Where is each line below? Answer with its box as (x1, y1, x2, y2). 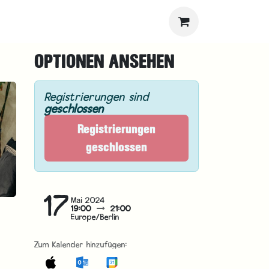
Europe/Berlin (71, 211, 119, 222)
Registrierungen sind (44, 88, 149, 104)
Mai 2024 (71, 194, 105, 205)
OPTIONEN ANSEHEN (34, 50, 175, 73)
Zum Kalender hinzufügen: (34, 238, 127, 250)
